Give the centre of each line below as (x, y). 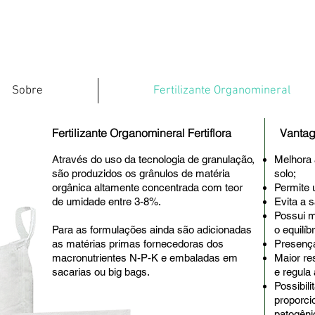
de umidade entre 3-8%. (107, 201)
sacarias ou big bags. (101, 272)
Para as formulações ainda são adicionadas (152, 230)
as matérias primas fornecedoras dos (138, 244)
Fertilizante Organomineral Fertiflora (142, 133)
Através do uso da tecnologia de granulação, (153, 159)
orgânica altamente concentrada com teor (147, 187)
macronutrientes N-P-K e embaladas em (145, 258)
